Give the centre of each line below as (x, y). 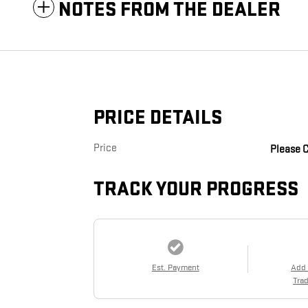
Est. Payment (175, 268)
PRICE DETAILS (158, 118)
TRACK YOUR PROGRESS (196, 190)
